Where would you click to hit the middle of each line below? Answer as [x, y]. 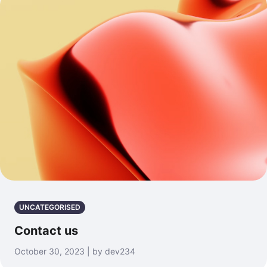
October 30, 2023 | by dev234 [75, 251]
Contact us [46, 230]
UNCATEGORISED [50, 207]
